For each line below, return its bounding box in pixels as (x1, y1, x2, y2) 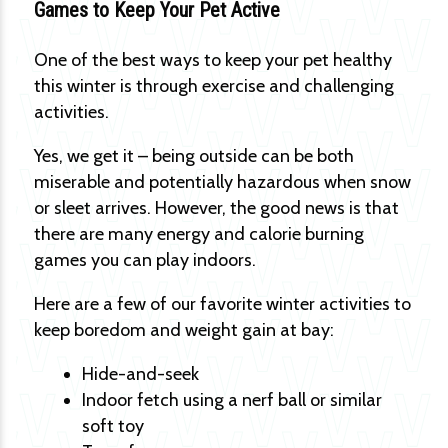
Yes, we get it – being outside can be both (34, 145, 354, 167)
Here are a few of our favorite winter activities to (34, 293, 411, 315)
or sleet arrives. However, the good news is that (34, 197, 399, 219)
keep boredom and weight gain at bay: (34, 319, 334, 341)
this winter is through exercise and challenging (34, 75, 394, 97)
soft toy (82, 415, 144, 437)
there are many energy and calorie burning (34, 223, 364, 245)
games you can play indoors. (34, 249, 256, 271)
